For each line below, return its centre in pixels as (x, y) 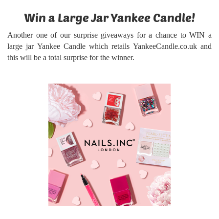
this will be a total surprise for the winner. (71, 57)
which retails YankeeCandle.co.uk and (151, 46)
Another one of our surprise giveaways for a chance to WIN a (109, 35)
